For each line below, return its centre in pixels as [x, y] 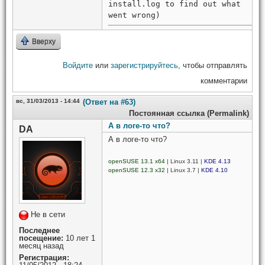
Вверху [44, 42]
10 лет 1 [79, 238]
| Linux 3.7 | [183, 170]
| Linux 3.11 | [185, 161]
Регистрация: [44, 258]
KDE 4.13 [217, 161]
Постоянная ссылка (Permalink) [189, 114]
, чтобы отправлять [213, 66]
